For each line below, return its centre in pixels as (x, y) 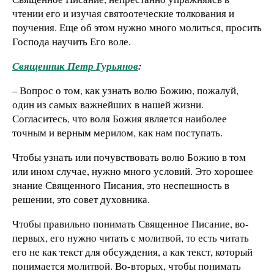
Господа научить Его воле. (72, 42)
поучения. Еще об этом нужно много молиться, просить (137, 28)
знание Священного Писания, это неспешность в (121, 185)
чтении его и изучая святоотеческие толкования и (123, 13)
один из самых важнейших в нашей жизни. (108, 104)
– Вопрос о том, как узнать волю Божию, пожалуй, (125, 90)
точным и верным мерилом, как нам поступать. (117, 132)
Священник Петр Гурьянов (75, 66)
